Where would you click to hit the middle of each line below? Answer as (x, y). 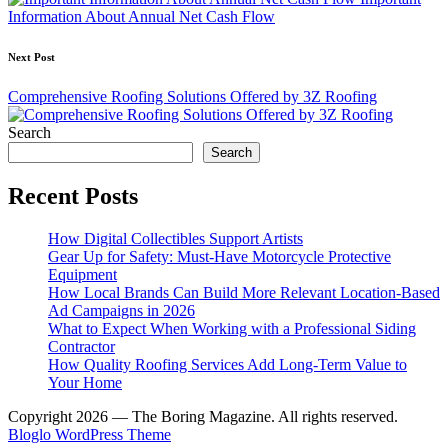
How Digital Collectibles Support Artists (175, 238)
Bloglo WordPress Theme (89, 434)
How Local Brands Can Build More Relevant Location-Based (244, 292)
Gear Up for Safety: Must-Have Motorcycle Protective (219, 256)
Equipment (82, 274)
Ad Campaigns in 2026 (121, 310)
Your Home (85, 382)
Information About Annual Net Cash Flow (141, 16)
